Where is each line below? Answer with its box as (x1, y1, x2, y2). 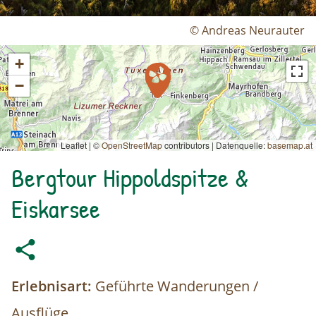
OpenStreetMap (102, 139, 162, 152)
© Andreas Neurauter (190, 23, 305, 39)
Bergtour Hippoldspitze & (11, 159, 249, 196)
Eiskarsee (11, 190, 100, 227)
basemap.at (267, 139, 312, 152)
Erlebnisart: (11, 276, 92, 296)
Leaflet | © (61, 139, 102, 152)
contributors (162, 139, 212, 152)
